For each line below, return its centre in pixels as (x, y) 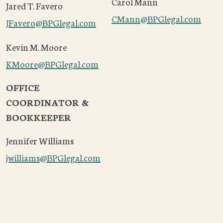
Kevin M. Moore (36, 47)
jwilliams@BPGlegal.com (53, 158)
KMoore (22, 64)
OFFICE (23, 87)
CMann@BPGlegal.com (156, 19)
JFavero (21, 23)
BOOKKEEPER (39, 117)
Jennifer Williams (40, 141)
